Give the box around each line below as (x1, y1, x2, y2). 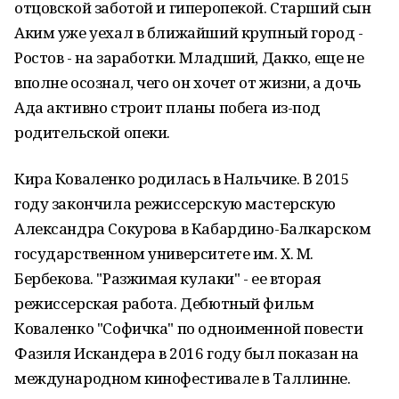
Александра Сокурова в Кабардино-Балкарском (14, 218, 371, 239)
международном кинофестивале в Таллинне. (14, 368, 351, 388)
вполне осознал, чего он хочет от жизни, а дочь (14, 72, 361, 93)
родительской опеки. (14, 122, 171, 142)
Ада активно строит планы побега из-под (14, 97, 322, 118)
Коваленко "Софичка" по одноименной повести (14, 318, 363, 338)
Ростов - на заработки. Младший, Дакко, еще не (14, 47, 364, 68)
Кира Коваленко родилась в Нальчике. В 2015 (14, 168, 350, 189)
